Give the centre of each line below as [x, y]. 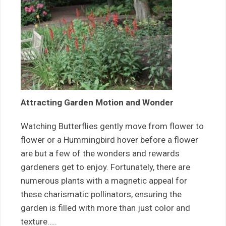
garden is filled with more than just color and [105, 208]
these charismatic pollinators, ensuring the [101, 194]
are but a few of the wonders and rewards [100, 153]
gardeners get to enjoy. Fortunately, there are [105, 167]
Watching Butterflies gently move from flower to [112, 126]
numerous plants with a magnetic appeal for [104, 181]
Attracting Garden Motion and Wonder [97, 102]
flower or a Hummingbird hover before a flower [109, 140]
